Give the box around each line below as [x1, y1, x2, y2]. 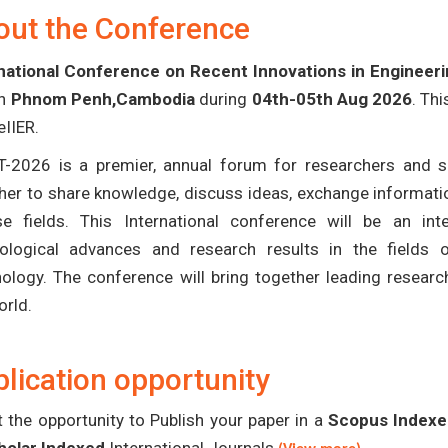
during [194, 89, 252, 109]
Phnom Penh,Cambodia [10, 89, 195, 109]
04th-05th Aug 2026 [251, 89, 413, 109]
